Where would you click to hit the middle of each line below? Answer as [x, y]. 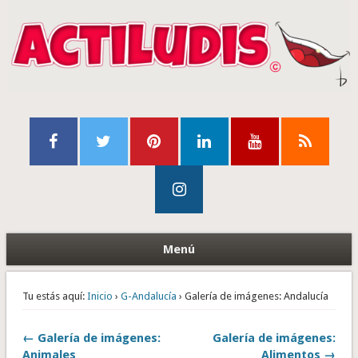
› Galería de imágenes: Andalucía [252, 296]
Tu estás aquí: [53, 296]
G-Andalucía [148, 296]
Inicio [99, 296]
